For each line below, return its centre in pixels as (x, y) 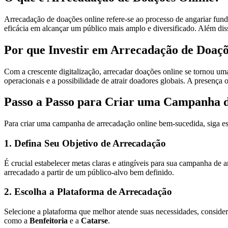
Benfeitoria (49, 221)
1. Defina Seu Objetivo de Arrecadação (85, 144)
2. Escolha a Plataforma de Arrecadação (88, 192)
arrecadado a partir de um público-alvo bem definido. (89, 172)
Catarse (94, 221)
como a (17, 221)
